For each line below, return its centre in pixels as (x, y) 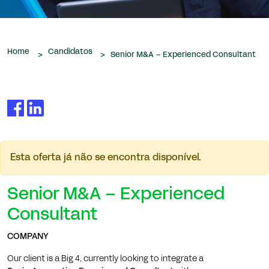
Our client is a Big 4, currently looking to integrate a (105, 259)
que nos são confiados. (59, 12)
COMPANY (28, 237)
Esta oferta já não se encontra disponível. (106, 158)
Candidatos (71, 52)
